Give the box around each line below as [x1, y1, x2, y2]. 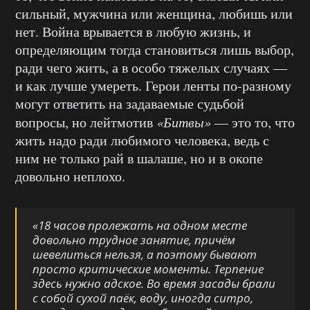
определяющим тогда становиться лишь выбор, [15, 39, 294, 59]
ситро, [211, 289, 253, 306]
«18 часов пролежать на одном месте [33, 217, 247, 233]
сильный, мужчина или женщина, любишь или [15, 3, 293, 23]
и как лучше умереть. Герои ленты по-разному [15, 75, 291, 95]
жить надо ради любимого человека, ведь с [15, 130, 269, 149]
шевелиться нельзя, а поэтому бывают [33, 246, 257, 262]
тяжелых [169, 57, 220, 77]
